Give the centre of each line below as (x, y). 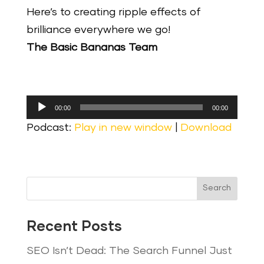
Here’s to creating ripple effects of (113, 12)
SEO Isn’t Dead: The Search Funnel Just (129, 251)
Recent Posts (74, 227)
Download (206, 128)
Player (42, 121)
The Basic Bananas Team (92, 47)
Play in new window (123, 128)
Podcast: (50, 128)
